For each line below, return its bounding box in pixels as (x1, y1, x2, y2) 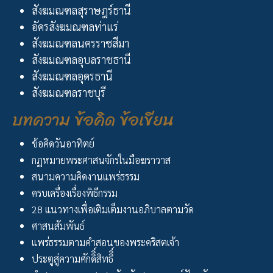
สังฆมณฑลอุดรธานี (32, 69, 113, 83)
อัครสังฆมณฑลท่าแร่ (32, 19, 118, 34)
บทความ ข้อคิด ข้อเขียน (12, 105, 174, 135)
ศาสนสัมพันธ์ (32, 219, 85, 233)
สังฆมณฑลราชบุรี (32, 85, 105, 100)
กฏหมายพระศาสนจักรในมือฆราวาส (32, 154, 171, 167)
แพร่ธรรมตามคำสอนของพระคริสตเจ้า (32, 236, 179, 249)
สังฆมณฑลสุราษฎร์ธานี (32, 3, 131, 18)
